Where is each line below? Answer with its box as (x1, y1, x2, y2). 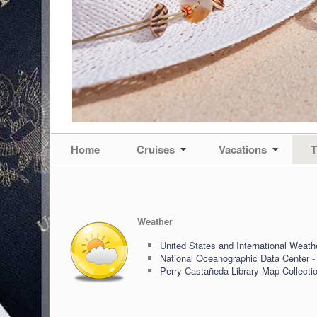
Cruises (137, 142, 175, 157)
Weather (137, 214, 173, 228)
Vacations (219, 142, 267, 157)
